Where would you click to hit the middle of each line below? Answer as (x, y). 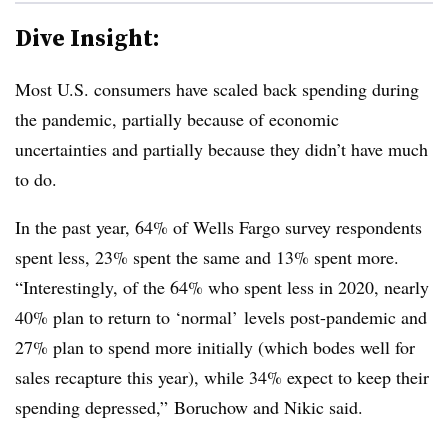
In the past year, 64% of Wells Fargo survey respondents (218, 227)
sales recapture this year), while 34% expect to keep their (222, 377)
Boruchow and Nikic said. (268, 407)
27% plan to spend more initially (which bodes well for (215, 347)
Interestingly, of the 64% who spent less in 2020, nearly (226, 287)
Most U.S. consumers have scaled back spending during (217, 89)
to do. (36, 179)
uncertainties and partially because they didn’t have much (221, 149)
